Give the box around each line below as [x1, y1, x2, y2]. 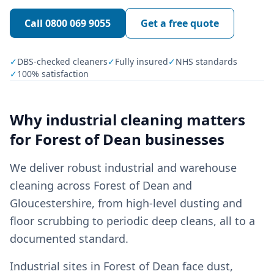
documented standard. [10, 231, 128, 246]
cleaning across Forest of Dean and [10, 178, 192, 193]
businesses [141, 129, 224, 149]
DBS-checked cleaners [17, 56, 108, 67]
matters [183, 109, 245, 130]
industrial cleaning [46, 109, 183, 130]
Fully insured [115, 56, 168, 67]
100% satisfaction [17, 68, 89, 80]
